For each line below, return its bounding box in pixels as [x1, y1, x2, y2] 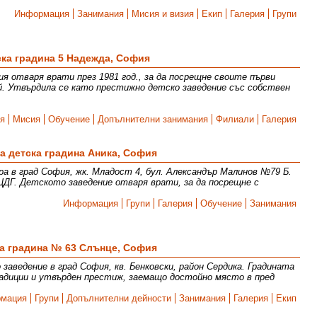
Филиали [216, 114, 255, 125]
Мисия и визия [132, 8, 195, 19]
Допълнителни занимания [98, 114, 209, 125]
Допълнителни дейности [67, 293, 172, 304]
